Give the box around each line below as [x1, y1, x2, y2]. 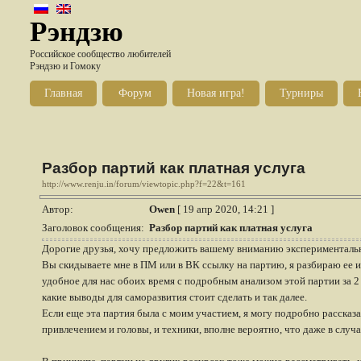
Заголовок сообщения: [42, 222, 147, 234]
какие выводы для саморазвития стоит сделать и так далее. [42, 291, 307, 303]
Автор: [42, 203, 76, 215]
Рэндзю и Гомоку [30, 60, 101, 72]
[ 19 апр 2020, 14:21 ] [175, 203, 274, 215]
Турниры [280, 87, 323, 99]
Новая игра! [187, 87, 245, 99]
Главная [44, 87, 82, 99]
